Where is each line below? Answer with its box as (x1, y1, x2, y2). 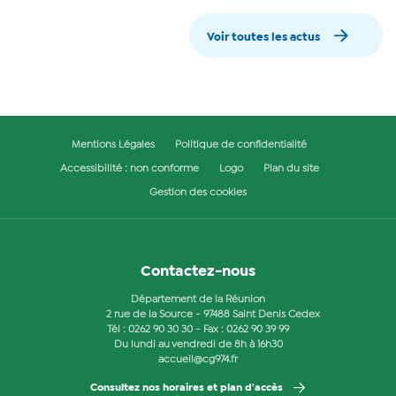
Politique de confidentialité (175, 140, 307, 149)
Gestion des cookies (149, 187, 247, 197)
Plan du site (263, 164, 319, 173)
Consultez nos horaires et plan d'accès (90, 383, 283, 392)
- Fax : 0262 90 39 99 (193, 324, 289, 334)
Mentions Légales (72, 140, 155, 149)
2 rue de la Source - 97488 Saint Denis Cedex (105, 309, 320, 319)
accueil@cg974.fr (158, 354, 238, 364)
